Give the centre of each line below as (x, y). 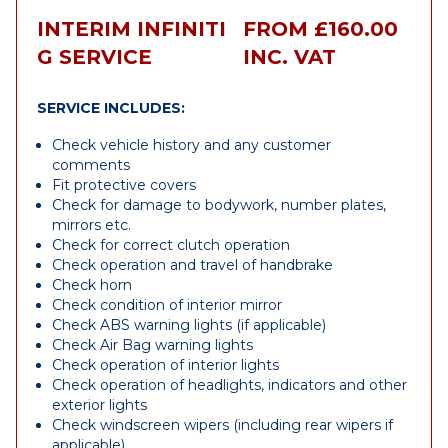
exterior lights (99, 405)
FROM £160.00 (320, 29)
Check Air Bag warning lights (152, 345)
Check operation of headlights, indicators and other (229, 385)
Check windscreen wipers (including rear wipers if (222, 425)
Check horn (92, 285)
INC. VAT (289, 57)
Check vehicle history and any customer (191, 145)
